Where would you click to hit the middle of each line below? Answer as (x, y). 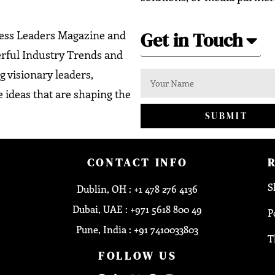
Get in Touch (192, 40)
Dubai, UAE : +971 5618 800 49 (137, 209)
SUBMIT (227, 115)
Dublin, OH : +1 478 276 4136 (137, 188)
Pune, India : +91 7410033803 (137, 229)
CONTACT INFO (137, 162)
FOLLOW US (137, 255)
